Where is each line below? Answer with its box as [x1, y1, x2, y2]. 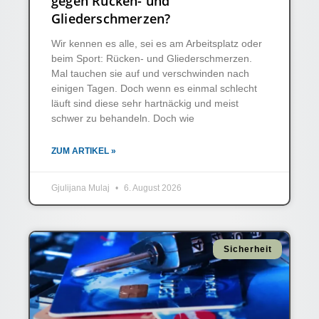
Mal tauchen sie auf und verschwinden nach [51, 68, 249, 80]
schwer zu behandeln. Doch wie [51, 113, 194, 125]
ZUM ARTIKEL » [51, 146, 116, 157]
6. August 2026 [122, 183, 182, 194]
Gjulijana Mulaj [51, 183, 112, 194]
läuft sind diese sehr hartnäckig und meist [51, 98, 239, 110]
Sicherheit [223, 244, 272, 254]
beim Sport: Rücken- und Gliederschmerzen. [51, 53, 252, 65]
